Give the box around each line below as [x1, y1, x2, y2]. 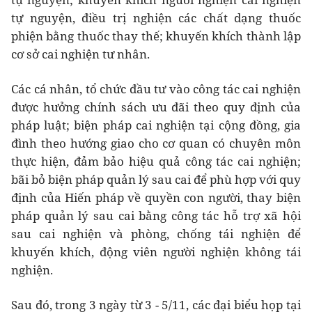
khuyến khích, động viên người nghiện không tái [11, 243, 301, 260]
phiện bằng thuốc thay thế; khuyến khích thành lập [11, 27, 301, 44]
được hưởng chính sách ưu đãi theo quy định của [11, 98, 301, 115]
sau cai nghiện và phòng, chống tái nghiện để [11, 225, 301, 242]
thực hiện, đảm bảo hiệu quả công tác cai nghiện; [11, 153, 301, 169]
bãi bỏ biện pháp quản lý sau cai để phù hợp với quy [11, 171, 301, 187]
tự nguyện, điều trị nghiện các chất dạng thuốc [11, 9, 301, 26]
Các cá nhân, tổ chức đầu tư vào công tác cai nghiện [11, 80, 301, 97]
